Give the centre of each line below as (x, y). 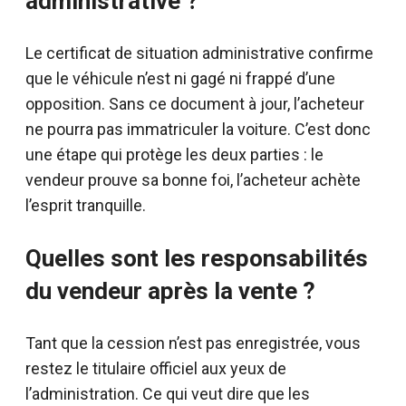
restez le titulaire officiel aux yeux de (156, 368)
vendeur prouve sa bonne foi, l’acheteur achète (193, 179)
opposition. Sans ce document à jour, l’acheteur (195, 103)
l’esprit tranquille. (86, 205)
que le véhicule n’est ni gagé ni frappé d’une (180, 78)
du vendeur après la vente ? (170, 290)
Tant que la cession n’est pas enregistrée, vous (193, 343)
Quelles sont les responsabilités (197, 258)
